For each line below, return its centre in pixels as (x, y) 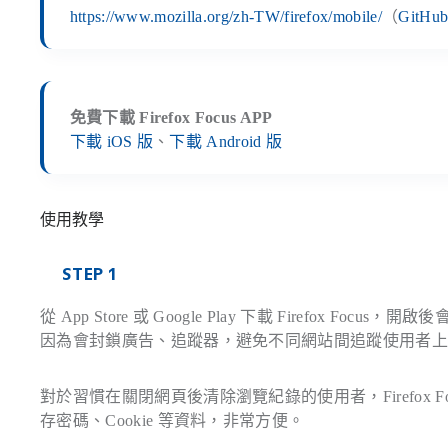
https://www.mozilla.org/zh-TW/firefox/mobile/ (225, 16)
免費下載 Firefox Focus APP (171, 117)
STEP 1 (89, 273)
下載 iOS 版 (111, 141)
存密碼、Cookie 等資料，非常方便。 (172, 420)
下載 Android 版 (226, 141)
